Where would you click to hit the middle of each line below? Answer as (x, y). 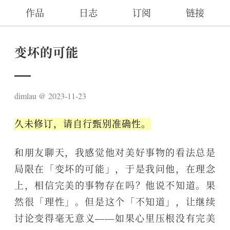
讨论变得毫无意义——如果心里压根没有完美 (115, 218)
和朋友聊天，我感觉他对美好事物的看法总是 (115, 152)
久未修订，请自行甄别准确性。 (83, 124)
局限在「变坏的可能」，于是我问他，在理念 (115, 169)
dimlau (25, 96)
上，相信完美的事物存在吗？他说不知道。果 (115, 185)
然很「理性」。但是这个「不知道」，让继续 (115, 202)
